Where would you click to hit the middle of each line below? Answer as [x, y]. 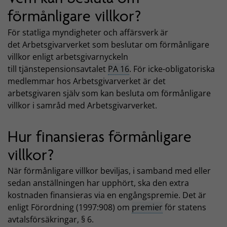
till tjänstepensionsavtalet [58, 69]
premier [147, 207]
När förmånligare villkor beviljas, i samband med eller [109, 171]
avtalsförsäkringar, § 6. [51, 220]
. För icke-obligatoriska [172, 69]
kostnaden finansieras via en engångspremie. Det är [107, 195]
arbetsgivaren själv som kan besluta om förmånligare [109, 93]
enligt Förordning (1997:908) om [70, 207]
